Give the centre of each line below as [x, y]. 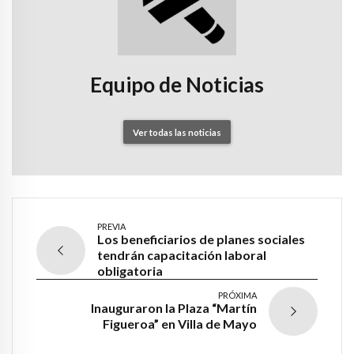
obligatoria [130, 271]
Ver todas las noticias [177, 132]
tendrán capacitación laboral [182, 255]
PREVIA [111, 227]
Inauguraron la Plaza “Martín [174, 308]
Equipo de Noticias [177, 84]
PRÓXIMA [237, 296]
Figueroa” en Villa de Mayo [180, 324]
